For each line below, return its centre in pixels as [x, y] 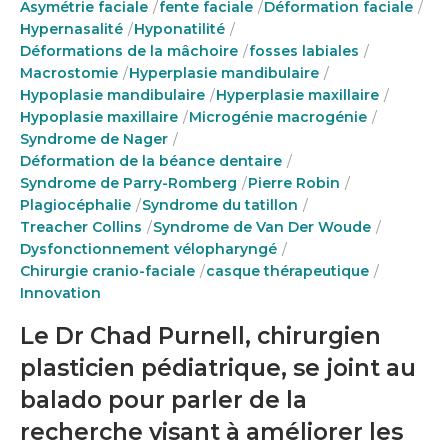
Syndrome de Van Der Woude [262, 227]
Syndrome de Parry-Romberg [128, 183]
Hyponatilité [179, 29]
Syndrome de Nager [94, 139]
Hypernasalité [71, 29]
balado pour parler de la [163, 400]
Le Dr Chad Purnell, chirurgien [200, 336]
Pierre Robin [294, 183]
